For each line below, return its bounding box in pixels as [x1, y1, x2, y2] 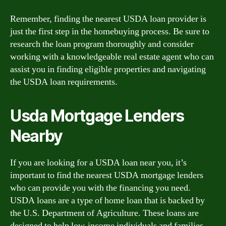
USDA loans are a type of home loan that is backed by [10, 194, 205, 206]
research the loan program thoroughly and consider [10, 38, 194, 50]
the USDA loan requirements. [10, 76, 118, 88]
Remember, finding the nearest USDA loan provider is [10, 13, 206, 25]
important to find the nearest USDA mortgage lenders [10, 169, 203, 181]
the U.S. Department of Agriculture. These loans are [10, 207, 199, 219]
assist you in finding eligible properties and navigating [10, 63, 206, 75]
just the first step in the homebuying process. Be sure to [10, 25, 209, 37]
